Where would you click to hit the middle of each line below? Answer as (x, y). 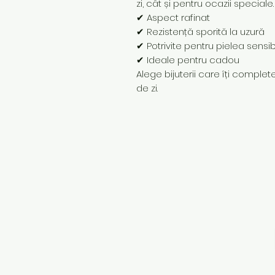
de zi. (147, 88)
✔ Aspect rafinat (173, 17)
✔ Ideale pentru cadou (188, 60)
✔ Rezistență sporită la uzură (200, 31)
